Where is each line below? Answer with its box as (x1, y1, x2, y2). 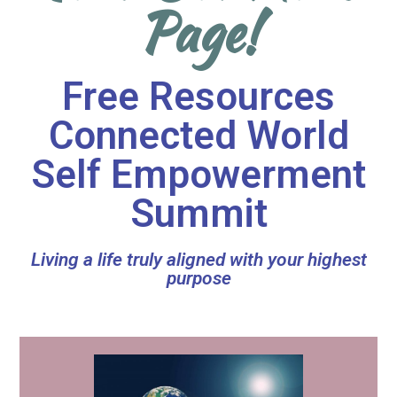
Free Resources (62, 74, 335, 121)
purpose (166, 268, 231, 290)
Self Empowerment (31, 152, 366, 198)
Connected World (48, 113, 349, 160)
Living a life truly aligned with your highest (30, 249, 367, 271)
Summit (129, 191, 268, 237)
